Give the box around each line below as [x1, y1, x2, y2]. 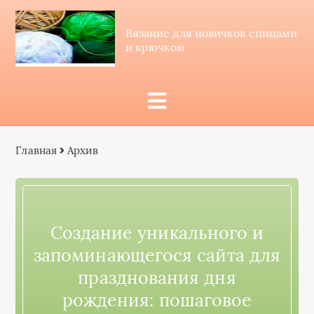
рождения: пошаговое [62, 288, 252, 311]
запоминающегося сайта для [34, 243, 280, 266]
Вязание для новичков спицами [125, 26, 298, 40]
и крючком [125, 40, 186, 54]
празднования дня [78, 266, 236, 289]
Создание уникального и [50, 221, 264, 244]
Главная [15, 144, 57, 157]
